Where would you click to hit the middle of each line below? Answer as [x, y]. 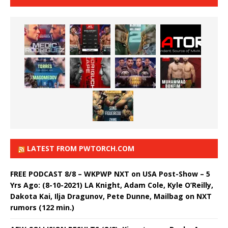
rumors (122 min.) [42, 207]
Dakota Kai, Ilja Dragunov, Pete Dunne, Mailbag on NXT [111, 196]
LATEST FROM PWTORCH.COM [81, 148]
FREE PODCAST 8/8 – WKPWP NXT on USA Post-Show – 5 [110, 174]
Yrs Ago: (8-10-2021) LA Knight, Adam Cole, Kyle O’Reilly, [112, 185]
